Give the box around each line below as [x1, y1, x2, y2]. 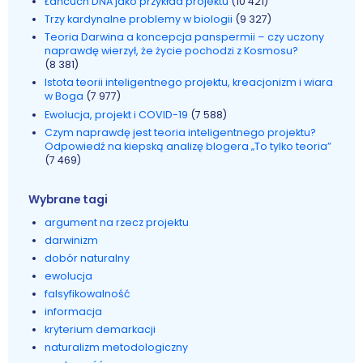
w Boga [45, 89, 84, 104]
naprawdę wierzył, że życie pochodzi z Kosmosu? [45, 44, 299, 58]
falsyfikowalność [45, 286, 131, 301]
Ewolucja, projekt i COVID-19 [45, 107, 189, 122]
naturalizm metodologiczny [45, 340, 189, 354]
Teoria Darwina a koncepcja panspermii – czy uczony [45, 30, 325, 45]
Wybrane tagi [28, 191, 109, 208]
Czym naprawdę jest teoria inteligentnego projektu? [45, 125, 317, 139]
